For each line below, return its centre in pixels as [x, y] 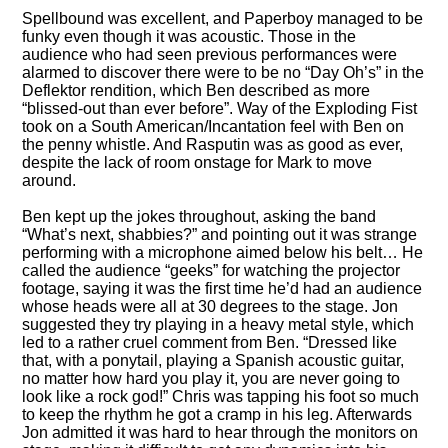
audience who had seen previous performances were [210, 54]
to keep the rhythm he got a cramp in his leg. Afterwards [217, 414]
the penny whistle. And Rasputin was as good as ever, [213, 144]
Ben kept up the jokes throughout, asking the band [199, 216]
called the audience [94, 270]
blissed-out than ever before [126, 108]
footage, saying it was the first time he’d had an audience [222, 288]
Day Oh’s [343, 72]
